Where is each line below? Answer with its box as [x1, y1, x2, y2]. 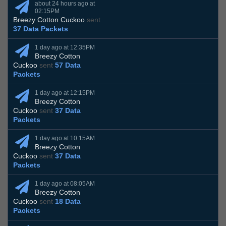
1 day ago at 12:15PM [35, 89, 95, 97]
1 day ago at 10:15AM [35, 135, 95, 142]
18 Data [55, 197, 81, 206]
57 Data [55, 61, 81, 70]
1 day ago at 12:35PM [35, 44, 95, 51]
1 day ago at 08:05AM [35, 180, 95, 188]
